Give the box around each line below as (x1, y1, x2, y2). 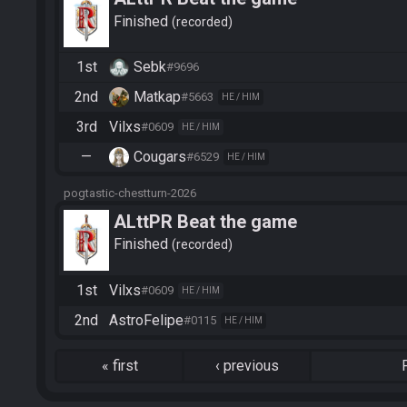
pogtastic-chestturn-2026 (64, 185, 196, 200)
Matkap (134, 87, 181, 105)
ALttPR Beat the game (114, 210, 297, 233)
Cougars (134, 147, 186, 165)
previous (223, 356, 279, 374)
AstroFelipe (109, 311, 184, 329)
